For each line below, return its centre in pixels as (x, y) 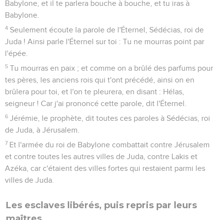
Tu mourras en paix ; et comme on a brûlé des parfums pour (112, 68)
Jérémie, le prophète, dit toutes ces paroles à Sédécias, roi (110, 118)
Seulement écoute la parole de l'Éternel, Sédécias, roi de (107, 30)
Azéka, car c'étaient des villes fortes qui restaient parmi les (105, 168)
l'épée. (16, 53)
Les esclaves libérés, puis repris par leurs (101, 205)
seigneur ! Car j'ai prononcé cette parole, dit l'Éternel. (96, 103)
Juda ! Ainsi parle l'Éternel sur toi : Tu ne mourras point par (105, 41)
